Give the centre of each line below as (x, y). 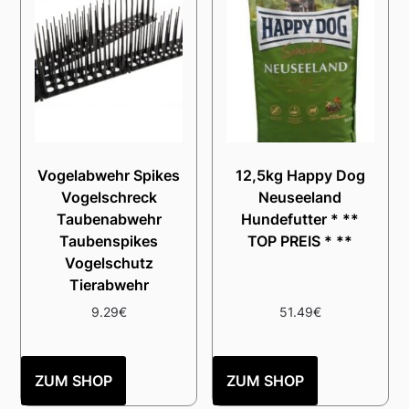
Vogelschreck (109, 198)
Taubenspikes (109, 241)
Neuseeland (300, 198)
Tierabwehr (109, 285)
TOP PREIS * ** (300, 241)
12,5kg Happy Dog (300, 176)
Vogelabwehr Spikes (109, 176)
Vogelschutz (109, 263)
